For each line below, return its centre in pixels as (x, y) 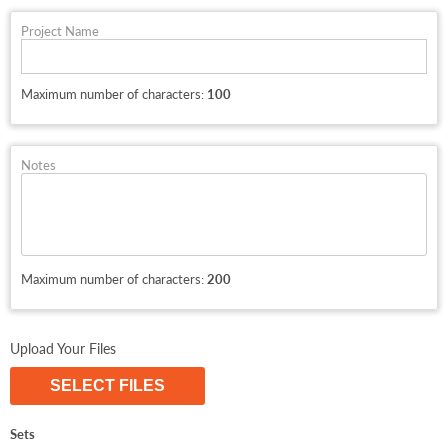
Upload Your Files (63, 348)
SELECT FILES (107, 385)
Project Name (60, 31)
